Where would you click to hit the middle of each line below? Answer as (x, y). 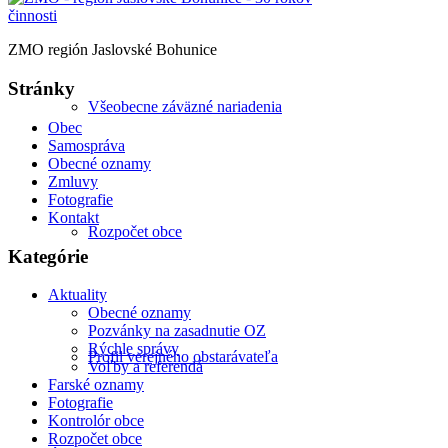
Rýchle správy (133, 349)
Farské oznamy (96, 385)
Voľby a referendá (145, 367)
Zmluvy (73, 181)
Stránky (41, 89)
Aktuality (77, 295)
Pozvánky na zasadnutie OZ (177, 331)
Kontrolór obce (96, 421)
